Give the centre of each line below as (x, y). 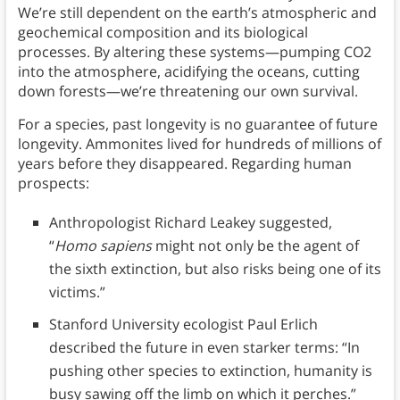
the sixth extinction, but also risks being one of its (215, 268)
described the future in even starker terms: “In (204, 347)
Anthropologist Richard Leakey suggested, (190, 222)
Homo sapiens (103, 245)
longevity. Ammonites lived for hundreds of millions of (199, 143)
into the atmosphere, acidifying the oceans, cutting (188, 71)
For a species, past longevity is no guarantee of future (197, 124)
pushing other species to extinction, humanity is (210, 370)
